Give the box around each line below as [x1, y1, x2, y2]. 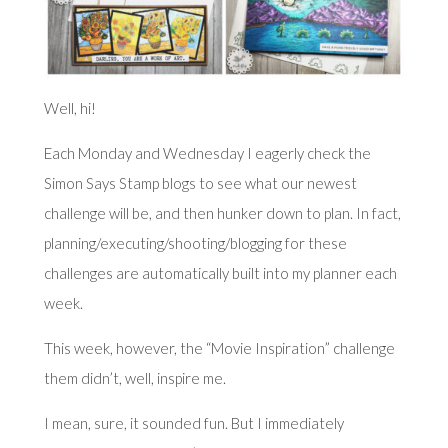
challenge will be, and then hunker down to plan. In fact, [43, 203, 401, 222]
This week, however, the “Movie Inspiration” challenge [43, 338, 395, 357]
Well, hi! [43, 98, 96, 117]
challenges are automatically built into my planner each [43, 263, 397, 282]
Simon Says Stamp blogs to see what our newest [43, 173, 357, 192]
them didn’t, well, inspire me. [43, 368, 226, 387]
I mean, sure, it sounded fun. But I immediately [43, 413, 344, 432]
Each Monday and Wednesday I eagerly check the [43, 143, 371, 162]
